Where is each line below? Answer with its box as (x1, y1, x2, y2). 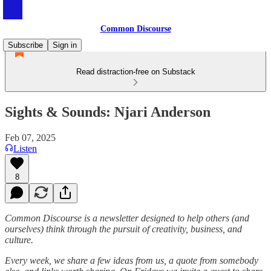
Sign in (53, 41, 77, 50)
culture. (5, 234, 33, 245)
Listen (13, 143, 37, 154)
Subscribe (8, 41, 43, 50)
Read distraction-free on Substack (76, 67, 195, 76)
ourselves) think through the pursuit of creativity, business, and (5, 223, 242, 234)
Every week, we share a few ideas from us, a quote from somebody (5, 255, 258, 266)
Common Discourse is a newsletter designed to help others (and (5, 212, 249, 223)
